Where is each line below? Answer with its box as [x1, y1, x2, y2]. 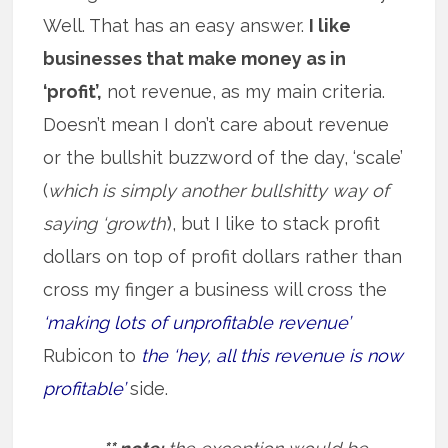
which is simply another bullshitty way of [48, 180, 390, 202]
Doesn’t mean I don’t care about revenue [43, 114, 390, 136]
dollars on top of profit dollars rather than [43, 246, 403, 268]
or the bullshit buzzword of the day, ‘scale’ [43, 147, 404, 169]
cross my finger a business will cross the [43, 279, 388, 301]
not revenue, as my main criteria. [102, 81, 386, 103]
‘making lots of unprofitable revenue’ [43, 312, 351, 334]
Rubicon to [43, 345, 142, 367]
